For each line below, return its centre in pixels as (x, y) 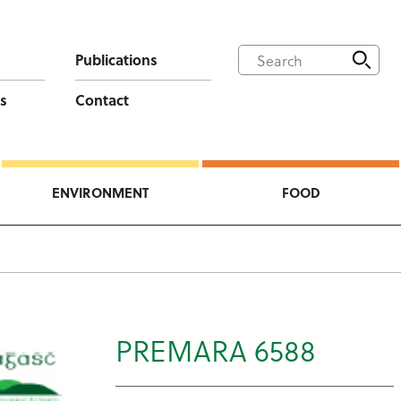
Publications (116, 60)
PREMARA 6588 (216, 350)
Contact (102, 100)
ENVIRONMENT (100, 192)
